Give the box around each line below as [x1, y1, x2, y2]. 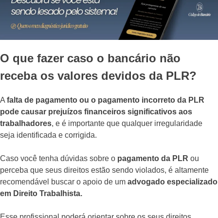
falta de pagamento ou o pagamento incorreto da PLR [7, 95, 204, 104]
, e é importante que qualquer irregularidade [52, 119, 202, 127]
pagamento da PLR [117, 154, 188, 163]
